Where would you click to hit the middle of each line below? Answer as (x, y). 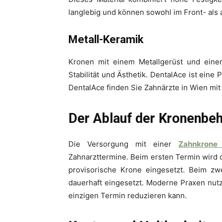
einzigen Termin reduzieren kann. (128, 196)
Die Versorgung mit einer (123, 144)
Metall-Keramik (106, 40)
